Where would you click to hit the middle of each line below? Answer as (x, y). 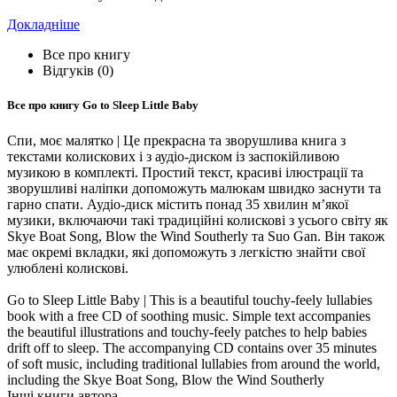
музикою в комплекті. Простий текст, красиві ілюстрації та (185, 172)
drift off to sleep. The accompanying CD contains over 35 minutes (192, 347)
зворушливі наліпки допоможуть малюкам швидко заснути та (194, 188)
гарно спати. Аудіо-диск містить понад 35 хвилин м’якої (178, 204)
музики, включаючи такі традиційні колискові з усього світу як (198, 220)
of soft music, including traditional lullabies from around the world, (194, 363)
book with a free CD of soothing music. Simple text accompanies (189, 315)
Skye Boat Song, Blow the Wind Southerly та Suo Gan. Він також (196, 236)
